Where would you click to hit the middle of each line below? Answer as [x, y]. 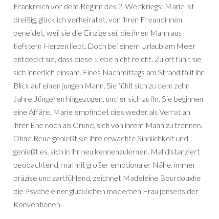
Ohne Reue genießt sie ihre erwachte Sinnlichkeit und [101, 138]
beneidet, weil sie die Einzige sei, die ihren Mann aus [98, 33]
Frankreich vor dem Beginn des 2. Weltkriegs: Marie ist [104, 6]
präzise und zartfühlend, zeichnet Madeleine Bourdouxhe [107, 178]
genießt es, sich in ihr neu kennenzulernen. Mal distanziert [107, 151]
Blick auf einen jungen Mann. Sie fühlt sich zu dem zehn [101, 85]
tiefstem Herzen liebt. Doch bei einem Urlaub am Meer [104, 46]
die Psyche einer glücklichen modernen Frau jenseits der [106, 191]
